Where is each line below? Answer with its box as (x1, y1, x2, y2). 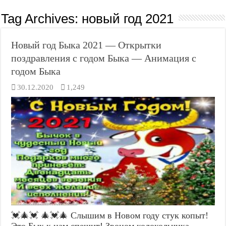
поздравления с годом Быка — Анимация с (11, 52, 197, 64)
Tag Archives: (1, 11, 82, 26)
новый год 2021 (82, 11, 174, 26)
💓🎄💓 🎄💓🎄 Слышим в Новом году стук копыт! (11, 210, 209, 220)
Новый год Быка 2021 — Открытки (11, 39, 162, 50)
